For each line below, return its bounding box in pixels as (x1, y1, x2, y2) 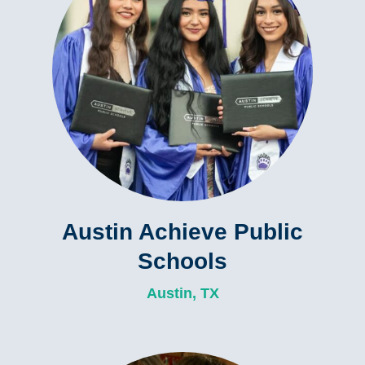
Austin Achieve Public (62, 219, 303, 245)
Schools (138, 248, 227, 275)
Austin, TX (146, 285, 219, 302)
